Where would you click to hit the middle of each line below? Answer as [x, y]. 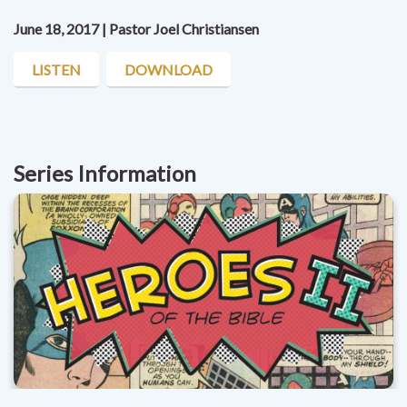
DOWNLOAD [169, 69]
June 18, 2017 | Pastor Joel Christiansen [136, 29]
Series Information [105, 174]
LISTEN [56, 69]
